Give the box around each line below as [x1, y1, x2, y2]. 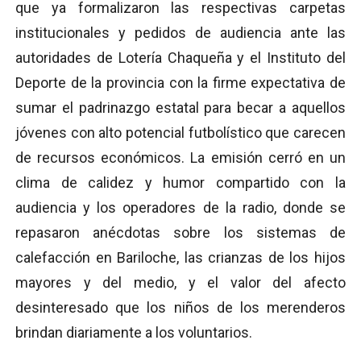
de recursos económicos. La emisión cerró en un [15, 149, 346, 167]
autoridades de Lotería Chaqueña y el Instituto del [15, 49, 346, 67]
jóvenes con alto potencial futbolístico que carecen [15, 124, 346, 142]
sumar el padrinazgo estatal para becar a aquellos [15, 99, 346, 117]
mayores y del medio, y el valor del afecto [15, 274, 346, 292]
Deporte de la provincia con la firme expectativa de [15, 74, 346, 92]
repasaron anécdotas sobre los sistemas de [15, 224, 346, 242]
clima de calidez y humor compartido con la [15, 174, 346, 192]
